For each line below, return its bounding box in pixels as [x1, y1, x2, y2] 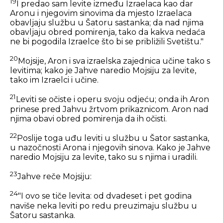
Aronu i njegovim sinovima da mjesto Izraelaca [10, 8, 192, 18]
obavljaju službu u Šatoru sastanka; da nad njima [10, 18, 204, 28]
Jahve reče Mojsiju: [17, 172, 92, 182]
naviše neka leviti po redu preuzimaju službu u [10, 201, 197, 211]
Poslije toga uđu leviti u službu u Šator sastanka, [17, 133, 209, 143]
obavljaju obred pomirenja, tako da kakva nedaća [10, 27, 205, 37]
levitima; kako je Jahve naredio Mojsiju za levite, [10, 66, 196, 76]
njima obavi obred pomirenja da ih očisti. [10, 113, 167, 123]
